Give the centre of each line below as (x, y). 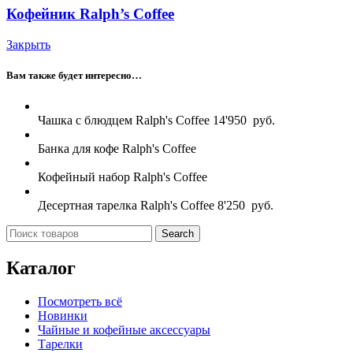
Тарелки (60, 344)
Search (178, 233)
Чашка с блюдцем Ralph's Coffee (124, 120)
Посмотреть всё (80, 301)
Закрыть (28, 44)
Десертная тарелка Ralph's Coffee (126, 205)
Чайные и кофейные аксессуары (124, 329)
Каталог (41, 268)
